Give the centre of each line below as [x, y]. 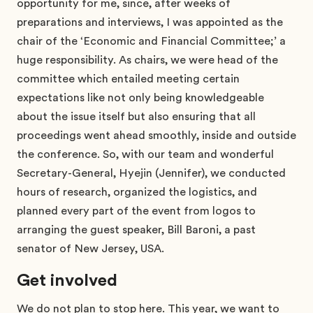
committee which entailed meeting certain [128, 79]
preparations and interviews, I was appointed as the [150, 22]
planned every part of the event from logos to [136, 211]
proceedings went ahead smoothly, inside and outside [156, 135]
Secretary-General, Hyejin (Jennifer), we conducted [151, 173]
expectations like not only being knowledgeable [140, 97]
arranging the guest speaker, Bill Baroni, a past [136, 230]
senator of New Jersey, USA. [92, 248]
